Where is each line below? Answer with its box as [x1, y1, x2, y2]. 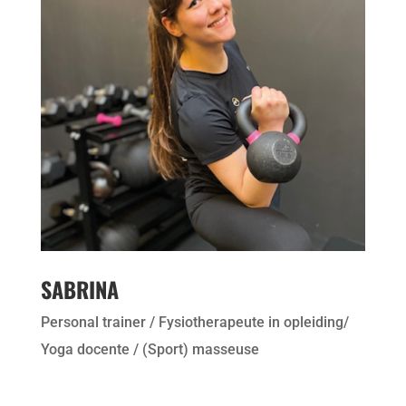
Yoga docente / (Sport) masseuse [40, 341, 259, 359]
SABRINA [40, 273, 119, 306]
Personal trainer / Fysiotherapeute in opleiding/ [40, 314, 349, 332]
